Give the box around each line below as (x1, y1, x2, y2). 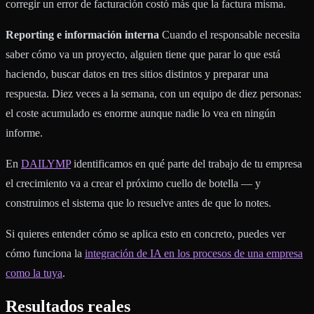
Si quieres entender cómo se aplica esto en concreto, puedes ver (6, 227, 285, 240)
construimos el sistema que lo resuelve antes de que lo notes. (6, 196, 271, 209)
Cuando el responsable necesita (159, 28, 300, 41)
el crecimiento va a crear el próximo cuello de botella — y (6, 177, 261, 189)
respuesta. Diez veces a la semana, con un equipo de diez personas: (6, 87, 301, 100)
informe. (6, 126, 43, 139)
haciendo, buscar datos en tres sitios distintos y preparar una (6, 67, 268, 80)
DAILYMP (21, 157, 71, 170)
